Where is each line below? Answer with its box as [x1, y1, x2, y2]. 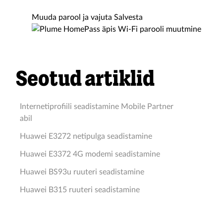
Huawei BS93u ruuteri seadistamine [20, 168, 144, 176]
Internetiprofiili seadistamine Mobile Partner [20, 103, 173, 111]
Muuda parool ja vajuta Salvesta [32, 13, 143, 21]
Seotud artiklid [16, 66, 155, 91]
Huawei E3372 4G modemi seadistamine [20, 150, 160, 158]
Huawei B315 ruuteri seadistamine [20, 186, 140, 194]
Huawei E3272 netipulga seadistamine [20, 132, 152, 140]
